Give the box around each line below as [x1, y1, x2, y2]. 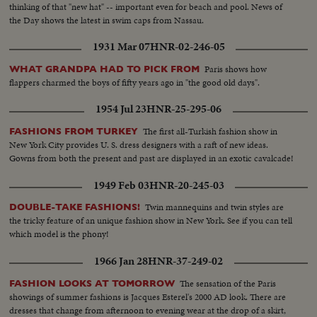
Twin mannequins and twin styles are [145, 200, 284, 214]
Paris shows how [204, 62, 267, 76]
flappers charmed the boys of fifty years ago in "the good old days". [9, 76, 260, 90]
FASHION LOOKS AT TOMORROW [9, 277, 175, 289]
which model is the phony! [9, 227, 110, 241]
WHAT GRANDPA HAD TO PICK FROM [9, 64, 200, 75]
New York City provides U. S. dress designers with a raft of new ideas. [9, 138, 269, 152]
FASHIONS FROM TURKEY [9, 126, 139, 137]
